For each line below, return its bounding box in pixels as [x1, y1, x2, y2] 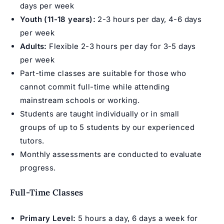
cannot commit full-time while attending [20, 81, 170, 91]
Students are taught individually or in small [20, 108, 179, 118]
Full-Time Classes [10, 187, 83, 198]
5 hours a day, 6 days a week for [75, 213, 198, 223]
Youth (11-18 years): [20, 14, 95, 24]
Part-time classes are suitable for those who [20, 68, 186, 78]
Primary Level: [20, 213, 76, 223]
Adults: [20, 41, 47, 51]
